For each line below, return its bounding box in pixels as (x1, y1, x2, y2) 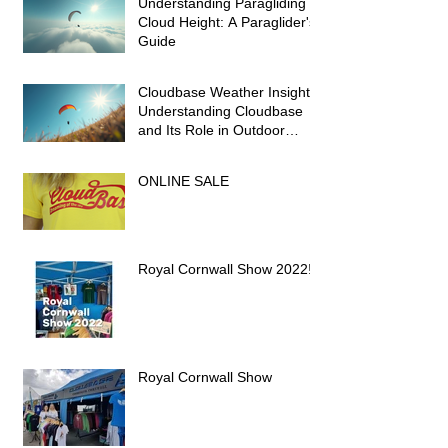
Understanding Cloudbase (138, 102, 303, 119)
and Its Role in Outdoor (138, 121, 285, 138)
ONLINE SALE (138, 172, 229, 189)
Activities (138, 140, 193, 157)
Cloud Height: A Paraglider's (138, 13, 316, 30)
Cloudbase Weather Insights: (138, 83, 321, 100)
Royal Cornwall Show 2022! (138, 260, 312, 277)
